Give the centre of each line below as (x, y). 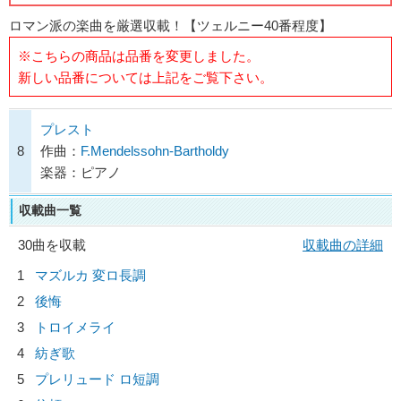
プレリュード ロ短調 (97, 379)
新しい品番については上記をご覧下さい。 (145, 77)
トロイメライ (75, 327)
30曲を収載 (52, 245)
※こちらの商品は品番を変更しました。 (138, 55)
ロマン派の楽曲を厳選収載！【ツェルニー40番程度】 (171, 26)
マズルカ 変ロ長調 (90, 275)
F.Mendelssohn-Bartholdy (155, 151)
